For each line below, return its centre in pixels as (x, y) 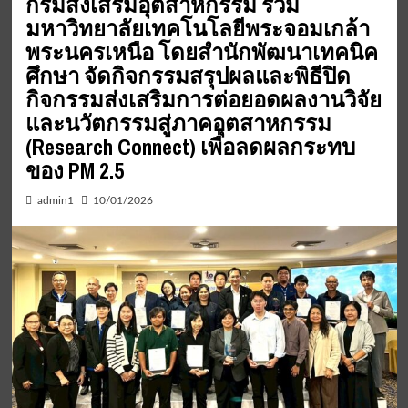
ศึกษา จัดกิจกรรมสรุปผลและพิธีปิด (188, 76)
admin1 (55, 201)
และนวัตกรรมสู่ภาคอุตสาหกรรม (178, 123)
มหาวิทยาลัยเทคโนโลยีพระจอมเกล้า (197, 29)
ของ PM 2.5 (74, 171)
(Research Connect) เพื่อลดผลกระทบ (190, 147)
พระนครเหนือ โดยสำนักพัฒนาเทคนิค (201, 52)
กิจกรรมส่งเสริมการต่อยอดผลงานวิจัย (203, 100)
